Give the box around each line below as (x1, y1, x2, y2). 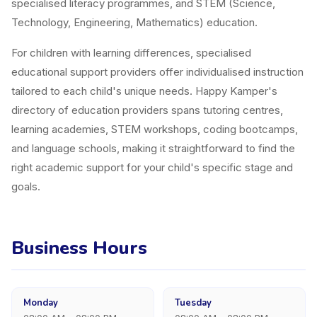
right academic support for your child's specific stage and (11, 161, 293, 174)
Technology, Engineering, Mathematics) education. (11, 16, 258, 29)
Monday (23, 296, 58, 309)
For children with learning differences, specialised (11, 46, 251, 59)
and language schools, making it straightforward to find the (11, 142, 295, 155)
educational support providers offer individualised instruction (11, 65, 304, 79)
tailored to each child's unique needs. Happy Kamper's (11, 84, 277, 98)
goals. (11, 180, 40, 193)
